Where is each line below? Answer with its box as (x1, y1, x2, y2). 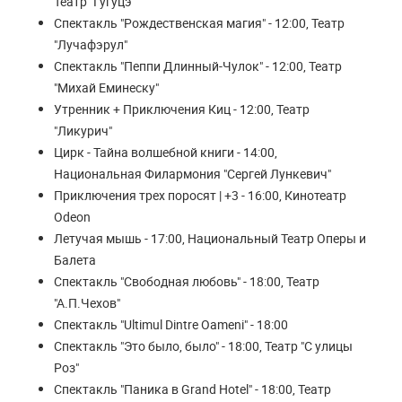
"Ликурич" (54, 122, 112, 139)
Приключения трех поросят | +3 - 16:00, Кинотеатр (54, 187, 346, 204)
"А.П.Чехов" (54, 294, 120, 311)
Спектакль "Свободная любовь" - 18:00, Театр (54, 273, 319, 290)
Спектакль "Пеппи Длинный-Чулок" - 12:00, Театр (54, 57, 342, 74)
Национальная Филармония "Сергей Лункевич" (54, 165, 331, 182)
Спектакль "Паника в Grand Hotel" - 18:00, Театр (54, 380, 331, 398)
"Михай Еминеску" (54, 79, 159, 96)
